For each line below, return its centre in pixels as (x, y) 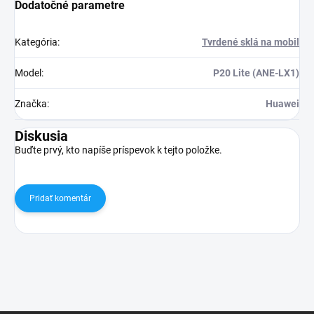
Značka (31, 104)
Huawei (282, 104)
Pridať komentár (60, 199)
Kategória (36, 42)
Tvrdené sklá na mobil (251, 42)
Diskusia (41, 136)
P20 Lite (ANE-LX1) (256, 73)
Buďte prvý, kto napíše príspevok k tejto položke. (118, 150)
